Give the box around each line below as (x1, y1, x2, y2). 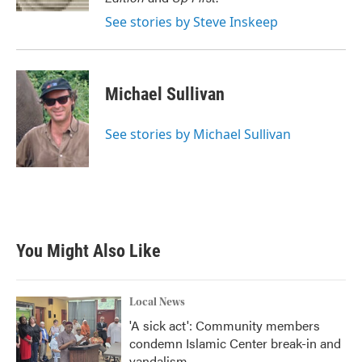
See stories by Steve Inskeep (105, 13, 278, 31)
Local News (129, 296, 185, 309)
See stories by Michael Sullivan (105, 125, 291, 143)
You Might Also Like (16, 241, 161, 261)
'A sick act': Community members (129, 316, 320, 335)
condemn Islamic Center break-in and (129, 334, 341, 352)
